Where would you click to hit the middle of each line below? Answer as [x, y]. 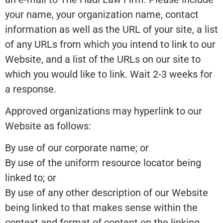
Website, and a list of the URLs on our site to [103, 59]
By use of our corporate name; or [77, 148]
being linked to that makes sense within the [101, 208]
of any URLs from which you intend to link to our [110, 44]
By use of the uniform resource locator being [103, 163]
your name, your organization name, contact [102, 14]
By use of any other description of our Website [107, 193]
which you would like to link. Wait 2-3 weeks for [109, 74]
